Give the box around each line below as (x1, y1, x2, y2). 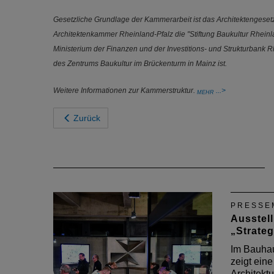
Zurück (73, 113, 100, 123)
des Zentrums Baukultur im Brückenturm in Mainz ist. (53, 59, 227, 68)
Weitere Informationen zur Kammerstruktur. (53, 86, 197, 95)
